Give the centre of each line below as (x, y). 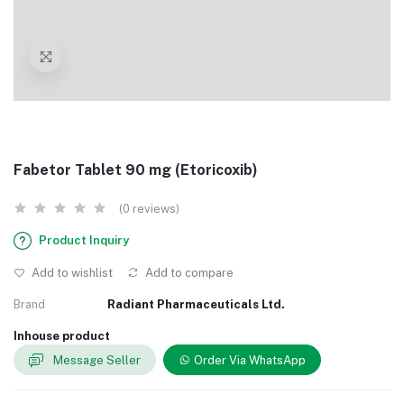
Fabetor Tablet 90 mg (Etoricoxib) (136, 170)
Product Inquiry (84, 240)
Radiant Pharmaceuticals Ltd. (196, 304)
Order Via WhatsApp (250, 360)
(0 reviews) (149, 209)
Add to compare (188, 273)
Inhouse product (62, 336)
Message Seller (97, 360)
